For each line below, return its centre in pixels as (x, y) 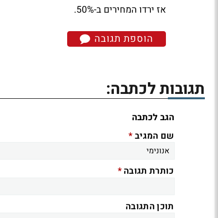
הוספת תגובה (122, 39)
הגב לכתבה (153, 118)
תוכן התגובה (150, 206)
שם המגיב (153, 136)
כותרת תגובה (148, 171)
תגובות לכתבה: (155, 89)
